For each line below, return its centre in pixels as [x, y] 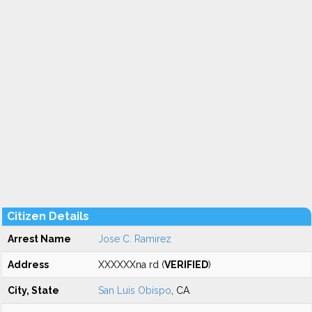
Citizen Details [48, 216]
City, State [33, 290]
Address [28, 265]
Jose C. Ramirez [135, 239]
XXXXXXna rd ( [131, 265]
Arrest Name [39, 239]
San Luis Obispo [135, 290]
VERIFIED [186, 265]
